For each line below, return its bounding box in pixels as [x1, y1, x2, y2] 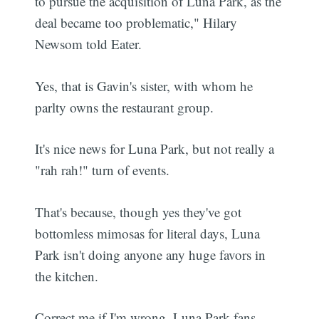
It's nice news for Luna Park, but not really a [35, 140, 275, 158]
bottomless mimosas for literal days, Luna [35, 224, 261, 242]
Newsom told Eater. [35, 35, 142, 53]
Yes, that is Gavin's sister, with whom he [35, 76, 253, 95]
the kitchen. [35, 266, 99, 285]
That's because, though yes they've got [35, 202, 242, 221]
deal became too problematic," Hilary [35, 14, 238, 32]
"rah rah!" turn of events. [35, 161, 170, 179]
